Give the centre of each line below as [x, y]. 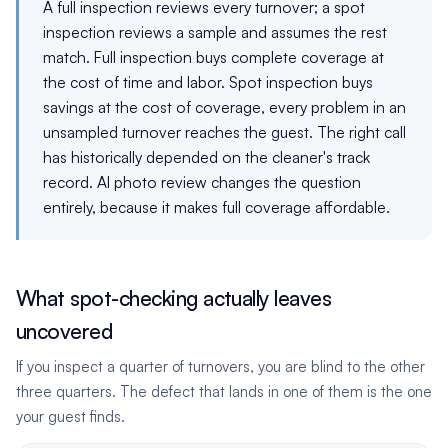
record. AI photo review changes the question [202, 182]
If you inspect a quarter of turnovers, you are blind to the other [220, 366]
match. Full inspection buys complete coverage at [213, 57]
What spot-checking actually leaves [174, 298]
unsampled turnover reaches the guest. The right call [224, 132]
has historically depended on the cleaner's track [206, 157]
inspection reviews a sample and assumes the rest [215, 32]
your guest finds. [70, 416]
